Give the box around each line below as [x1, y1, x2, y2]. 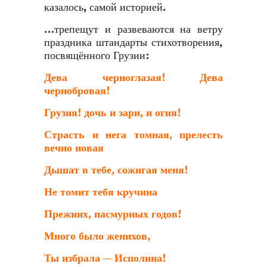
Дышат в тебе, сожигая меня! [44, 164, 188, 176]
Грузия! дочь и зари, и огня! [44, 107, 181, 119]
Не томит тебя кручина [44, 186, 157, 198]
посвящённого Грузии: [44, 49, 149, 62]
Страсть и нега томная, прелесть [44, 129, 223, 141]
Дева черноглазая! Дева [44, 72, 223, 84]
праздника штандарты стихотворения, [44, 36, 223, 49]
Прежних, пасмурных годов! [44, 208, 181, 221]
